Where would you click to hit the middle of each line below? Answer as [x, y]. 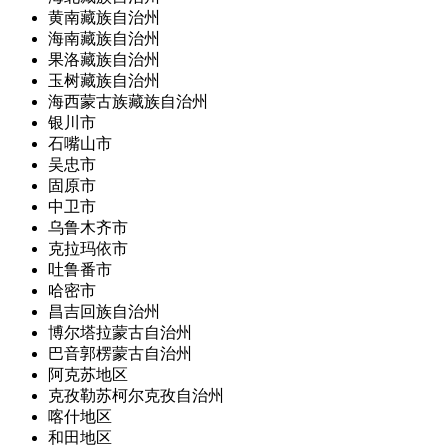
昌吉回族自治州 [104, 311]
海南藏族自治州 [104, 38]
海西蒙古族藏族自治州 [128, 101]
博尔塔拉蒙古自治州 [120, 332]
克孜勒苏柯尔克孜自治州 [136, 395]
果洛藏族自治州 [104, 59]
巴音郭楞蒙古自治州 [120, 353]
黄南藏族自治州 [104, 17]
